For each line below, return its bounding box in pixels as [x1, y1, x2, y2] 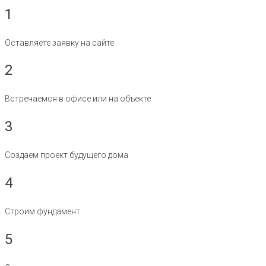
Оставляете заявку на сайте [5, 37, 114, 47]
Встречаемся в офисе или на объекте [5, 94, 151, 104]
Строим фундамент [5, 206, 80, 216]
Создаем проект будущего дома [5, 150, 128, 160]
